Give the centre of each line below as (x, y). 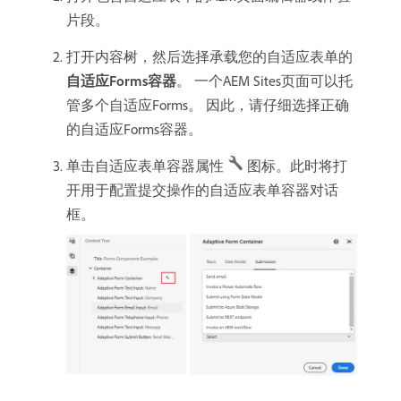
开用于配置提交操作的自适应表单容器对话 (202, 190)
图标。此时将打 (297, 166)
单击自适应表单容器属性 (147, 166)
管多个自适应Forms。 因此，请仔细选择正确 (208, 105)
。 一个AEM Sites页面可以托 (264, 81)
